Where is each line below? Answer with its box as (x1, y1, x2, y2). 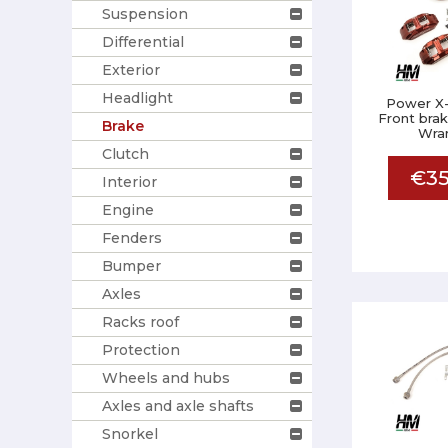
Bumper (102, 256, 161, 275)
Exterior (102, 60, 160, 79)
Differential (102, 32, 184, 51)
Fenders (102, 228, 162, 247)
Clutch (102, 144, 149, 163)
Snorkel (102, 424, 158, 443)
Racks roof (102, 312, 179, 331)
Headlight (102, 88, 173, 107)
